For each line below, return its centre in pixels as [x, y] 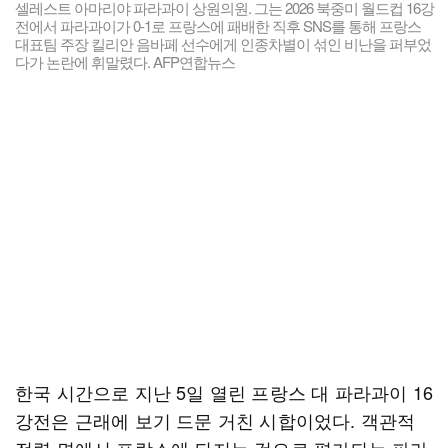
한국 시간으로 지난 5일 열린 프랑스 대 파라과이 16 [224, 392]
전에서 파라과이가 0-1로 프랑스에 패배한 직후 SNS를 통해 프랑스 [218, 25]
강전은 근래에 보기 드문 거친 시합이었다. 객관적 [215, 420]
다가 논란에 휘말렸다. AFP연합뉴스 [125, 61]
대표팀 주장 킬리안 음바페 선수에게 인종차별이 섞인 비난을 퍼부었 [223, 43]
